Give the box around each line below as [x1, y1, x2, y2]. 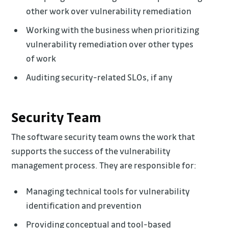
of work [26, 52, 56, 64]
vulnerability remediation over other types [26, 38, 194, 49]
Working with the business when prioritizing [26, 24, 199, 35]
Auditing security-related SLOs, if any [26, 71, 173, 82]
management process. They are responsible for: [11, 160, 197, 171]
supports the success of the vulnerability [11, 146, 171, 157]
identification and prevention [26, 200, 142, 211]
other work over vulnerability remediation [26, 5, 192, 16]
